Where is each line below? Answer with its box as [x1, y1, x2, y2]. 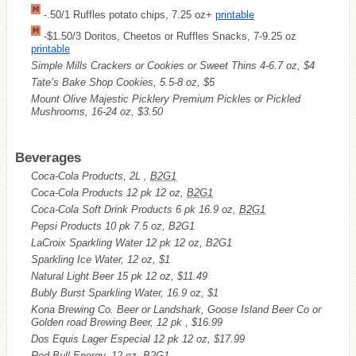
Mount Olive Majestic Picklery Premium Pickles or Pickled [31, 92, 300, 105]
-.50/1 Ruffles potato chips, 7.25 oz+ [41, 8, 215, 21]
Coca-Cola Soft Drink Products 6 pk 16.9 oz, [31, 203, 239, 215]
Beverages [15, 149, 81, 165]
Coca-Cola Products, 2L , [31, 169, 150, 182]
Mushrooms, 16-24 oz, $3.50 [31, 105, 163, 118]
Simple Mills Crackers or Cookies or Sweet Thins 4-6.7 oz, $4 [31, 59, 315, 72]
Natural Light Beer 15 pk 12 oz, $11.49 [31, 269, 207, 282]
